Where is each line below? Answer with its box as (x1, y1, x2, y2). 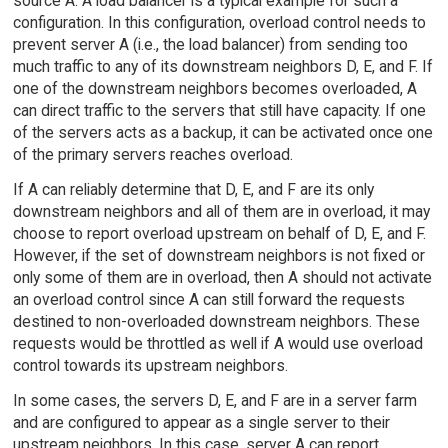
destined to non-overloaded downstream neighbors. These (12, 311, 420, 331)
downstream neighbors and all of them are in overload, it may (12, 201, 430, 221)
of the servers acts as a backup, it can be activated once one (12, 122, 433, 142)
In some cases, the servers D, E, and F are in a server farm (12, 390, 417, 410)
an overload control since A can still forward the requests (12, 289, 405, 309)
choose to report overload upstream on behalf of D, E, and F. (12, 223, 426, 243)
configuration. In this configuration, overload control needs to (12, 12, 426, 32)
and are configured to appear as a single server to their (12, 412, 390, 432)
